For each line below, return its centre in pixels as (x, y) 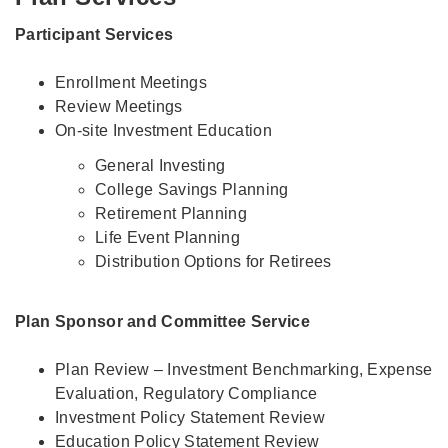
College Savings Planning (192, 190)
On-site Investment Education (163, 130)
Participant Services (94, 34)
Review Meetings (119, 106)
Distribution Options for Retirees (213, 262)
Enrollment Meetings (131, 82)
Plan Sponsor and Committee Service (162, 321)
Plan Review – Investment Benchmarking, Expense (244, 369)
